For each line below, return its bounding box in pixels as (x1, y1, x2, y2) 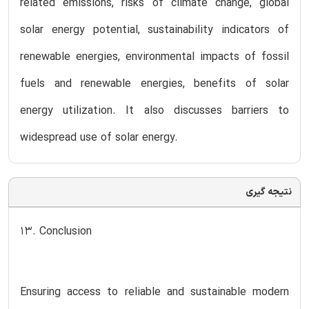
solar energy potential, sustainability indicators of (20, 21, 289, 39)
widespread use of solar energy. (20, 129, 178, 146)
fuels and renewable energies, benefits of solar (20, 75, 289, 92)
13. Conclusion (20, 223, 92, 240)
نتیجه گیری (246, 184, 292, 199)
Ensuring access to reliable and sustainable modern (20, 283, 289, 301)
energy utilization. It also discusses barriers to (20, 102, 289, 119)
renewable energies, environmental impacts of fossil (20, 48, 289, 66)
